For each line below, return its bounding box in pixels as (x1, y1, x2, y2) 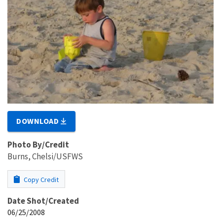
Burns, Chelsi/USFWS (7, 150, 83, 162)
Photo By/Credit (7, 139, 69, 150)
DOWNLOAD (16, 115, 61, 126)
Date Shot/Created (7, 195, 79, 206)
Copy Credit (22, 175, 59, 184)
